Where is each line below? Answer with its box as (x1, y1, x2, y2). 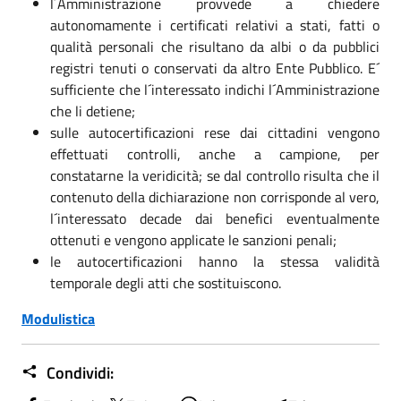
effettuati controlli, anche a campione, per (50, 142, 380, 165)
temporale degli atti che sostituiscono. (50, 271, 281, 294)
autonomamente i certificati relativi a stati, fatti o (50, 13, 380, 36)
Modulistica (21, 307, 95, 329)
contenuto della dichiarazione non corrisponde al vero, (50, 185, 380, 208)
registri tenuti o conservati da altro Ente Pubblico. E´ (50, 56, 380, 79)
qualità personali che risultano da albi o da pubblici (50, 35, 380, 57)
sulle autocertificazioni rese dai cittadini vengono (50, 121, 380, 143)
